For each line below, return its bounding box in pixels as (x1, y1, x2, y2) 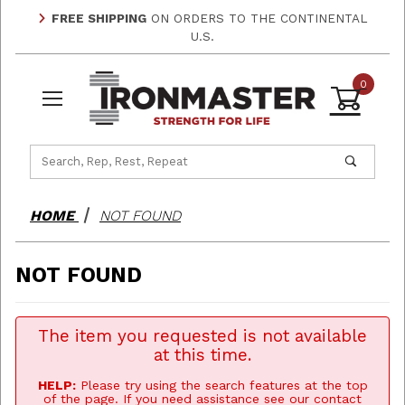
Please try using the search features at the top (75, 378, 368, 393)
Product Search (31, 144, 118, 158)
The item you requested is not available (38, 325, 367, 347)
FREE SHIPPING (52, 10, 146, 25)
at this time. (154, 344, 251, 366)
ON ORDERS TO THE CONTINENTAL (146, 10, 368, 25)
